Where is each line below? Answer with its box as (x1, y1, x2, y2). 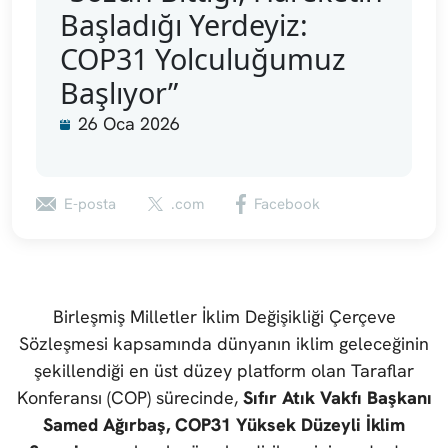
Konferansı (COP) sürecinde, (16, 386, 243, 410)
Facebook (254, 194, 320, 215)
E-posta (64, 194, 116, 215)
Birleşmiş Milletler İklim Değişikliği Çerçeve (52, 305, 396, 329)
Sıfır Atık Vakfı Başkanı (242, 386, 432, 410)
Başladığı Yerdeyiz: (60, 5, 308, 45)
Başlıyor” (60, 73, 178, 113)
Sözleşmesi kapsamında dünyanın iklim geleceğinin (19, 332, 429, 356)
